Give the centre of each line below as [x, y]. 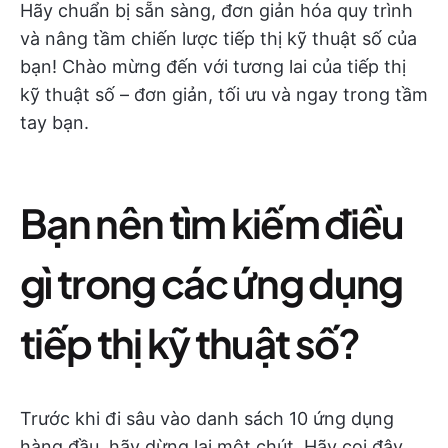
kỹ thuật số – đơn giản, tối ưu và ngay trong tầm [224, 94]
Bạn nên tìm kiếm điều [212, 222]
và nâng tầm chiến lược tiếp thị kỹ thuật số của [218, 38]
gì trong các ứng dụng [211, 282]
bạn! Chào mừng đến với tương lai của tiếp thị [213, 66]
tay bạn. [54, 122]
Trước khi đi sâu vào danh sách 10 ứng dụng [207, 418]
